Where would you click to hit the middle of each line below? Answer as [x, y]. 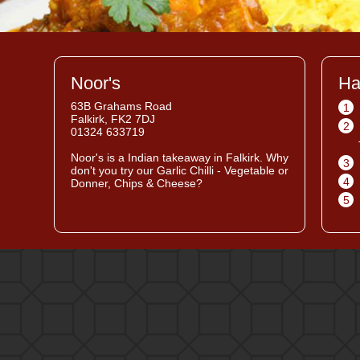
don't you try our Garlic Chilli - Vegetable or [180, 170]
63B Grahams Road [121, 106]
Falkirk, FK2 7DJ [113, 119]
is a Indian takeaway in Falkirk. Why [196, 157]
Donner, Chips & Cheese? [137, 183]
